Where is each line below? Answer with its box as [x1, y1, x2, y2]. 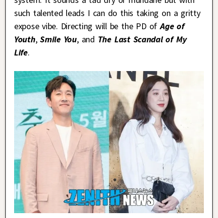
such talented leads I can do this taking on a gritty [14, 7, 200, 18]
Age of [160, 20, 184, 32]
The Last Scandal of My [94, 33, 187, 45]
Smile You [37, 33, 77, 45]
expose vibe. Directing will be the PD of [14, 20, 161, 32]
